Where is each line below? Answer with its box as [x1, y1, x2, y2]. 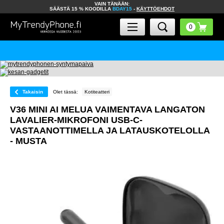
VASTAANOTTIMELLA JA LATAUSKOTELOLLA [10, 125, 209, 135]
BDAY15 [112, 6, 132, 11]
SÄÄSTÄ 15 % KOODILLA [49, 6, 112, 11]
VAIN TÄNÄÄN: [94, 1, 129, 6]
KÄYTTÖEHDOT [136, 6, 174, 11]
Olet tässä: [53, 89, 78, 94]
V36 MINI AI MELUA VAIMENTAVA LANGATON [10, 104, 205, 114]
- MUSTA [10, 136, 47, 146]
